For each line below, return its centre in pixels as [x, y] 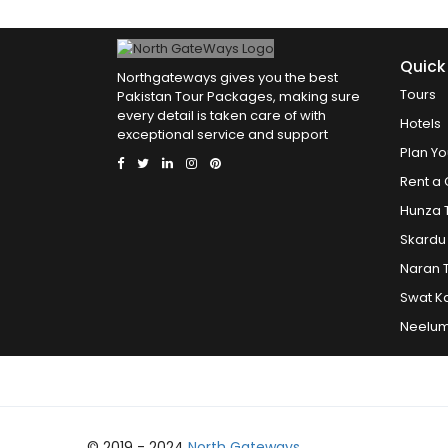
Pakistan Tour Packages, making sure [238, 97]
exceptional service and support [222, 135]
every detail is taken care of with [221, 116]
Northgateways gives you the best [227, 78]
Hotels [420, 124]
